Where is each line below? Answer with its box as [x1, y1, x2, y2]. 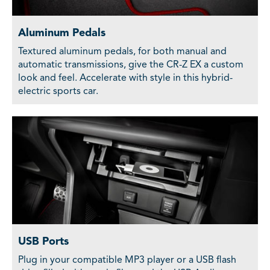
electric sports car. [18, 87, 98, 97]
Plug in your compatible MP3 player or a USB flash [18, 256, 236, 266]
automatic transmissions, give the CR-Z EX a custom [18, 60, 243, 71]
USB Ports [18, 236, 69, 248]
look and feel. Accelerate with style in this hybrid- [18, 74, 233, 84]
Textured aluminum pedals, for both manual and [18, 47, 227, 57]
